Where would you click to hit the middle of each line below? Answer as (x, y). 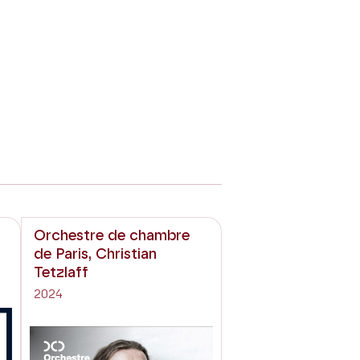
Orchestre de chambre (112, 236)
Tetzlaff (61, 273)
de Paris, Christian (95, 254)
